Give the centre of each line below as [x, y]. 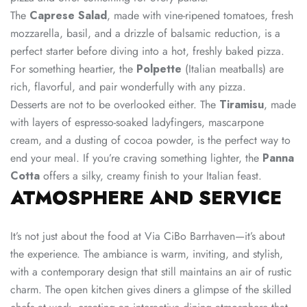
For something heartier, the [73, 69]
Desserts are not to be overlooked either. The [115, 104]
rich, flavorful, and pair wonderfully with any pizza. [128, 86]
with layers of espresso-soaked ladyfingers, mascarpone [137, 122]
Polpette [159, 69]
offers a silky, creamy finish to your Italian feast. [151, 175]
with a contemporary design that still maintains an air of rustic [151, 271]
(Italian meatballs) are [233, 69]
